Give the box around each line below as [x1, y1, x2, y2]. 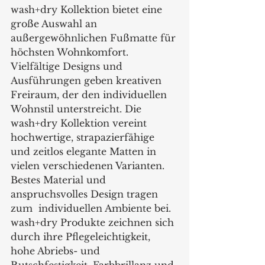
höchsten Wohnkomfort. [11, 46, 131, 58]
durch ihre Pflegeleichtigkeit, [11, 231, 153, 243]
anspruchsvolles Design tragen [11, 188, 161, 200]
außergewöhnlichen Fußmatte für [11, 32, 179, 44]
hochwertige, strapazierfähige [11, 131, 157, 143]
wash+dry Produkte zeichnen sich [11, 216, 177, 228]
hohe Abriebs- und [11, 245, 103, 257]
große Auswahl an [11, 18, 100, 30]
